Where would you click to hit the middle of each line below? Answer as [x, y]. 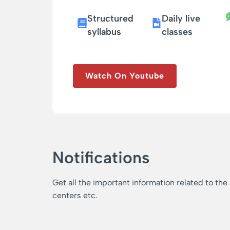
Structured [110, 19]
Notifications [101, 158]
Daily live [181, 19]
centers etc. [75, 196]
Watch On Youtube [125, 76]
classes [177, 32]
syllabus [104, 32]
